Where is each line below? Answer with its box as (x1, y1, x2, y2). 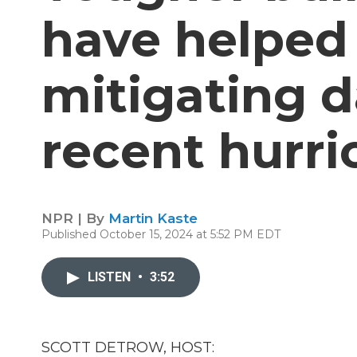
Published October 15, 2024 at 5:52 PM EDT (41, 227, 280, 241)
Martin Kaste (108, 210, 198, 226)
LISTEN (88, 269, 134, 284)
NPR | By (41, 210, 108, 226)
